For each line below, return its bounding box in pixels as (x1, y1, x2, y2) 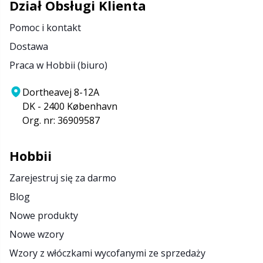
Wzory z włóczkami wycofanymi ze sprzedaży (9, 247, 205, 259)
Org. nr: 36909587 (22, 114, 100, 127)
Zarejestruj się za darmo (9, 171, 116, 184)
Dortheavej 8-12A (22, 86, 99, 99)
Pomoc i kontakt (9, 21, 81, 34)
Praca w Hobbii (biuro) (9, 59, 107, 72)
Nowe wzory (9, 228, 64, 241)
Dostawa (9, 40, 48, 53)
